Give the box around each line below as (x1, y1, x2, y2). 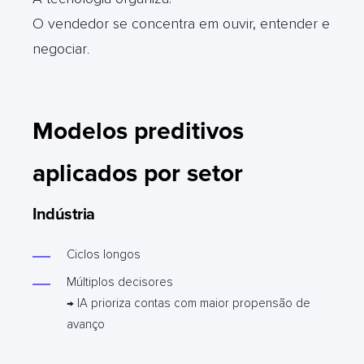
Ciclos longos (67, 246, 141, 262)
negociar (32, 39, 87, 58)
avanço (67, 316, 105, 331)
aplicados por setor (32, 158, 243, 188)
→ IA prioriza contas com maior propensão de (67, 295, 310, 310)
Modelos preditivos (32, 115, 244, 146)
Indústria (32, 204, 95, 224)
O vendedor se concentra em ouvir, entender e (32, 14, 330, 32)
